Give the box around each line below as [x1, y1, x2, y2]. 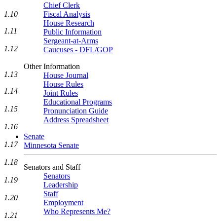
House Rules [43, 80, 83, 88]
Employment [43, 198, 83, 207]
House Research [43, 19, 94, 27]
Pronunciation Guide [43, 107, 108, 115]
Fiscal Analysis [43, 10, 90, 18]
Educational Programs [43, 98, 112, 106]
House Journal [43, 71, 88, 79]
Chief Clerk [43, 1, 80, 9]
